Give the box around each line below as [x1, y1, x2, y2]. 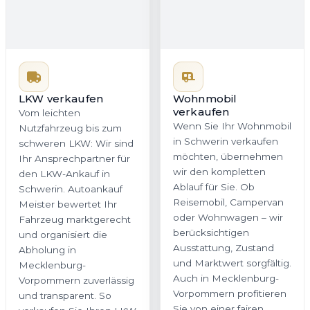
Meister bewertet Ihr [19, 198, 117, 210]
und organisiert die [19, 228, 107, 240]
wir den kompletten [173, 165, 266, 177]
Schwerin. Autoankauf [19, 183, 122, 194]
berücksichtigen [173, 226, 249, 238]
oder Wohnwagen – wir [173, 211, 283, 223]
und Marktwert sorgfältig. [173, 257, 291, 268]
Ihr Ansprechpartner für [19, 152, 130, 164]
